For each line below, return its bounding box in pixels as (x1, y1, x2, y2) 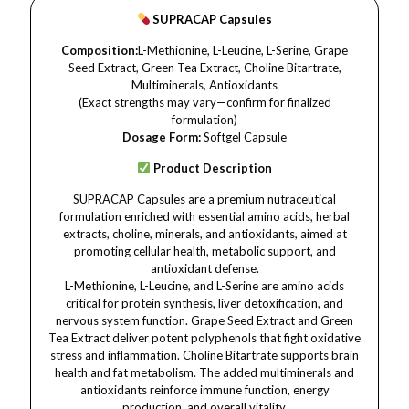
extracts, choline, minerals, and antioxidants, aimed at (62, 226, 347, 241)
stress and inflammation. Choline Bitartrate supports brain (50, 348, 359, 362)
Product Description (150, 161, 272, 175)
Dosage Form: (122, 130, 201, 144)
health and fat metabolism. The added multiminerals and (55, 365, 354, 380)
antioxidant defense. (150, 261, 259, 276)
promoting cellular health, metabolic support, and (73, 244, 336, 258)
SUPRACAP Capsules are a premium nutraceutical (73, 192, 336, 206)
